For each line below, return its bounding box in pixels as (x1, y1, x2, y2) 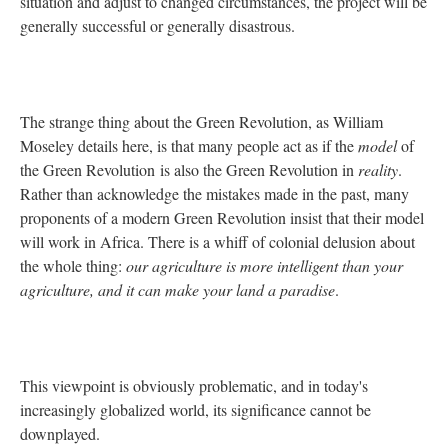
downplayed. (20, 423, 100, 444)
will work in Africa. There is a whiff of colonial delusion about (20, 231, 415, 252)
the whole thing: (20, 255, 126, 276)
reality (358, 159, 398, 180)
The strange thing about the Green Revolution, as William (20, 111, 383, 132)
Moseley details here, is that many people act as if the (20, 135, 358, 156)
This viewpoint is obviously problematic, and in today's (20, 375, 368, 396)
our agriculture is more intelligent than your (126, 255, 403, 276)
